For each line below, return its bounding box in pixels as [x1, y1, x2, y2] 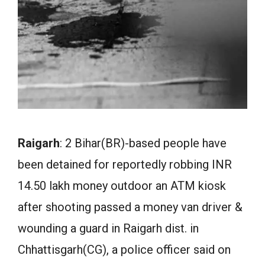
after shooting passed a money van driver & [18, 200, 243, 214]
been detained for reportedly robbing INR [18, 157, 232, 172]
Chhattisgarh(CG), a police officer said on [18, 243, 231, 257]
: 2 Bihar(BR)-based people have [60, 136, 227, 150]
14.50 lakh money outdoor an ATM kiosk [18, 179, 226, 193]
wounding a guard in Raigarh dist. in [18, 221, 199, 235]
